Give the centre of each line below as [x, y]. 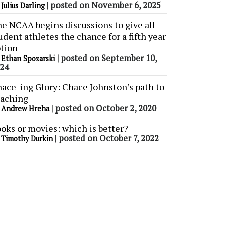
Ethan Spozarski [28, 59]
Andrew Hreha [25, 109]
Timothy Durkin [27, 139]
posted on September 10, [109, 58]
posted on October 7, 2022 [109, 138]
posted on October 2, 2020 [106, 109]
